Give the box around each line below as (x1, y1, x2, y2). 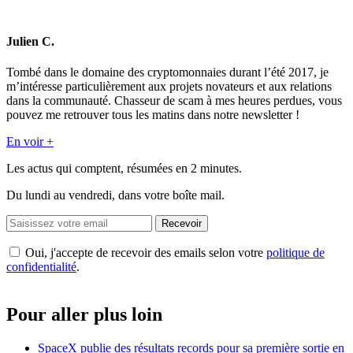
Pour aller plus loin (6, 303, 162, 325)
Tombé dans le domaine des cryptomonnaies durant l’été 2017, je (6, 65, 329, 79)
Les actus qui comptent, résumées (6, 161, 176, 175)
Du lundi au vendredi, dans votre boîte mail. (6, 188, 225, 202)
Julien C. (6, 34, 54, 48)
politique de (266, 245, 325, 259)
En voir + (6, 134, 54, 148)
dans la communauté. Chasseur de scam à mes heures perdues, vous (6, 93, 342, 107)
